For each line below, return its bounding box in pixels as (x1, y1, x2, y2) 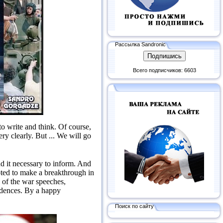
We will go (57, 131, 91, 140)
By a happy (24, 186, 61, 195)
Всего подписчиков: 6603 (132, 67, 196, 73)
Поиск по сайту (115, 203, 154, 209)
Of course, (58, 122, 91, 131)
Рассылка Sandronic (115, 41, 166, 47)
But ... (35, 131, 57, 140)
